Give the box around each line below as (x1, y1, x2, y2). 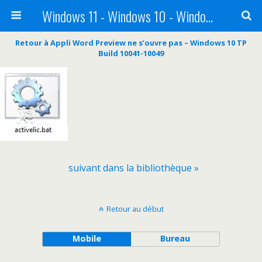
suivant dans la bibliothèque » (68, 161, 199, 174)
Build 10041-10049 (98, 48, 164, 58)
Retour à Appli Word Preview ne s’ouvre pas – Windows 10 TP (15, 37, 247, 48)
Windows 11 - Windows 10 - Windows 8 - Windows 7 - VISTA (205, 5, 213, 26)
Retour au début (106, 204, 164, 214)
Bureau (160, 233, 191, 244)
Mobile (72, 233, 101, 244)
